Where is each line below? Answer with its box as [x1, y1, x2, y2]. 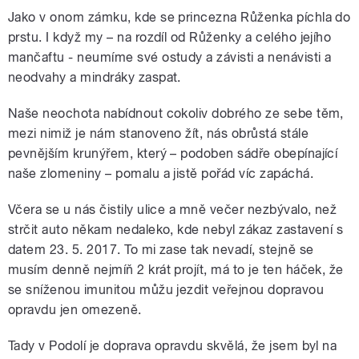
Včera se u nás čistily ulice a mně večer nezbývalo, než [8, 202, 337, 218]
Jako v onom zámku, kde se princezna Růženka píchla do [8, 10, 351, 26]
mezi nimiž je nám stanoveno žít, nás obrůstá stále [8, 126, 309, 142]
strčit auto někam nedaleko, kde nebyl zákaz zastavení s [8, 222, 344, 238]
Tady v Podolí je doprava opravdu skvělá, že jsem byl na [8, 338, 337, 354]
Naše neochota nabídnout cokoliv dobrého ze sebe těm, [8, 106, 344, 122]
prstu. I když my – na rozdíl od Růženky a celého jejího [8, 30, 332, 46]
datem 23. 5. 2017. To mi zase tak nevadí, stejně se [8, 242, 314, 258]
